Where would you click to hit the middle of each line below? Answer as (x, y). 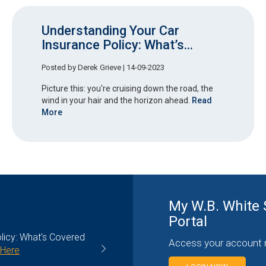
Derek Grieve (99, 67)
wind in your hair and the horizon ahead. (117, 100)
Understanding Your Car (110, 31)
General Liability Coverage (208, 250)
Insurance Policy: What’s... (117, 45)
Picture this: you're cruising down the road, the (127, 88)
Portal (188, 221)
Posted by (60, 67)
